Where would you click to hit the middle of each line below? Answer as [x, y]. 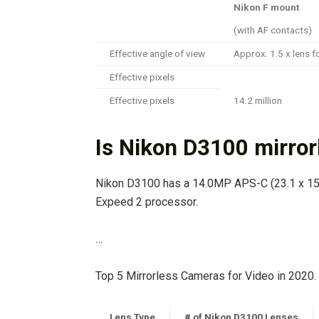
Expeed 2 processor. [147, 202]
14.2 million [258, 101]
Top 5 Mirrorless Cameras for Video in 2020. [206, 276]
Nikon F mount [266, 7]
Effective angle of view [157, 54]
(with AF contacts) [273, 30]
